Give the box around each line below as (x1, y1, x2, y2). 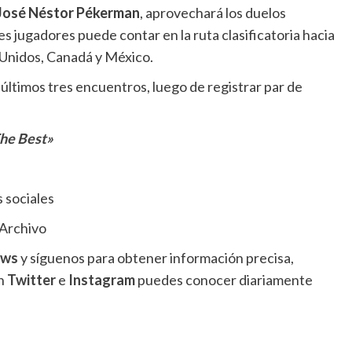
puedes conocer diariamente (134, 271, 313, 289)
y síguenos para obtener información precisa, (17, 249, 294, 267)
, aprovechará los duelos (139, 4, 286, 22)
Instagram (68, 271, 135, 289)
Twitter (6, 271, 56, 289)
